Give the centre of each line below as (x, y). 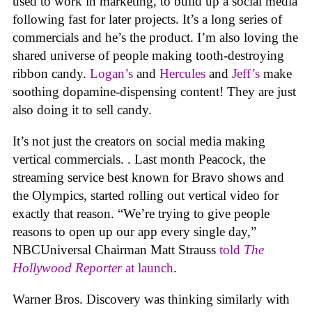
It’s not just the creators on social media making (139, 141)
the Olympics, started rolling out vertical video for (146, 195)
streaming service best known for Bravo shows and (148, 177)
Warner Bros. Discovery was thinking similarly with (151, 299)
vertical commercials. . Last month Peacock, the (139, 159)
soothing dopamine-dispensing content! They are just (154, 92)
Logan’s (111, 74)
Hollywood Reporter (67, 267)
